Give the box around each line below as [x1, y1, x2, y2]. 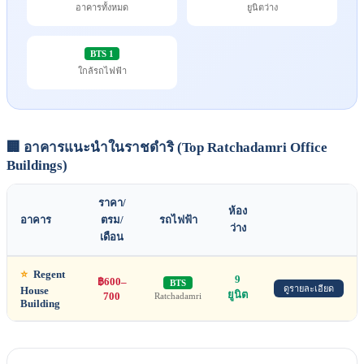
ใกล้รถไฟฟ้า [77, 66, 127, 76]
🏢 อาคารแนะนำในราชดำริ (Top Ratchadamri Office [6, 140, 327, 156]
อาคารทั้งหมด [76, 2, 128, 13]
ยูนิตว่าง [246, 2, 278, 13]
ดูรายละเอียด [284, 284, 334, 294]
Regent [31, 268, 65, 281]
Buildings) [6, 158, 67, 174]
